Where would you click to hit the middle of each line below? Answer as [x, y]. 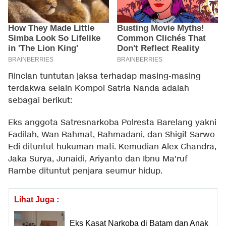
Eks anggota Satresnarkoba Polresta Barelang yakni [112, 123]
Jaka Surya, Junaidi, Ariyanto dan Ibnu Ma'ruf [98, 159]
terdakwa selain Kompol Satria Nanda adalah [99, 88]
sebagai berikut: [40, 100]
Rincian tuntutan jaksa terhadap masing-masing [104, 76]
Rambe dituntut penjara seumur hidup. [85, 171]
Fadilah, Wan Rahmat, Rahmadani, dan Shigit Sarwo [111, 135]
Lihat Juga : [37, 199]
